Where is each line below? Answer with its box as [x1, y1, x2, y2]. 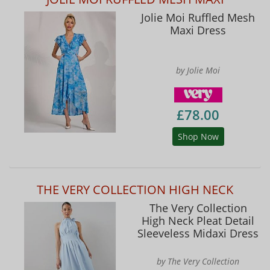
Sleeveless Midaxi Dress [137, 225, 259, 240]
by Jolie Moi [176, 64, 220, 77]
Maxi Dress [170, 22, 226, 37]
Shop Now [177, 130, 219, 142]
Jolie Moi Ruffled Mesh [141, 10, 255, 25]
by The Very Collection [157, 255, 239, 267]
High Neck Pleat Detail [142, 213, 254, 228]
